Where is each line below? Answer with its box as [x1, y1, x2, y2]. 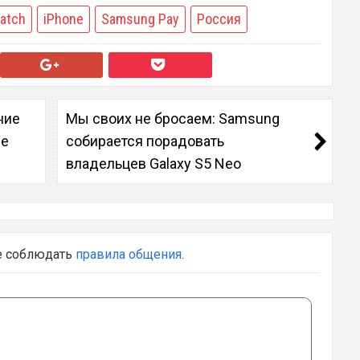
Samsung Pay [100, 10, 179, 27]
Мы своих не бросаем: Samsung [66, 109, 280, 127]
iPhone [43, 10, 84, 27]
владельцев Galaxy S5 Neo [66, 154, 241, 172]
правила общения [76, 246, 182, 262]
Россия [196, 10, 241, 27]
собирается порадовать [66, 132, 224, 149]
